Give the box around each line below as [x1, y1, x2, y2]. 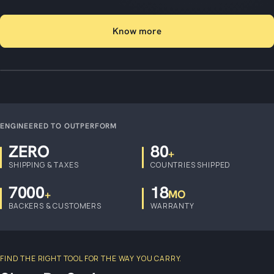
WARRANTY [150, 200, 194, 211]
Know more [113, 24, 161, 37]
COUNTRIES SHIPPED [150, 159, 231, 170]
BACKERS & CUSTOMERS [9, 200, 102, 211]
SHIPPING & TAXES [9, 159, 79, 170]
